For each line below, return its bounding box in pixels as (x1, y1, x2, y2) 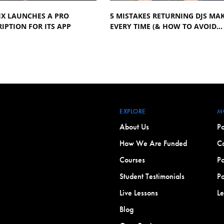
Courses (119, 154, 145, 165)
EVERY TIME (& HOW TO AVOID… (109, 21, 222, 31)
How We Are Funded (119, 138, 187, 149)
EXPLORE (119, 107, 146, 116)
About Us (119, 121, 149, 132)
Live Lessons (119, 187, 158, 198)
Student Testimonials (119, 171, 184, 182)
